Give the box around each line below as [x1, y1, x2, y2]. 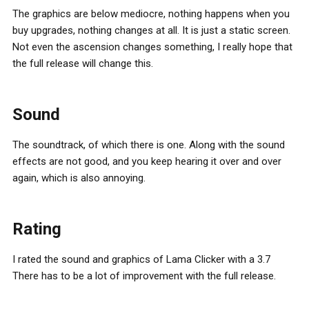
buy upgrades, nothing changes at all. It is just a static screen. [12, 24, 290, 37]
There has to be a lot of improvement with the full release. [12, 270, 276, 283]
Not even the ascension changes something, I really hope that [12, 41, 292, 54]
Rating [12, 219, 61, 239]
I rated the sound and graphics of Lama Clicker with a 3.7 [12, 253, 270, 266]
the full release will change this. [12, 57, 153, 70]
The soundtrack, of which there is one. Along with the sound [12, 139, 285, 152]
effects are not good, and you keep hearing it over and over [12, 155, 281, 168]
